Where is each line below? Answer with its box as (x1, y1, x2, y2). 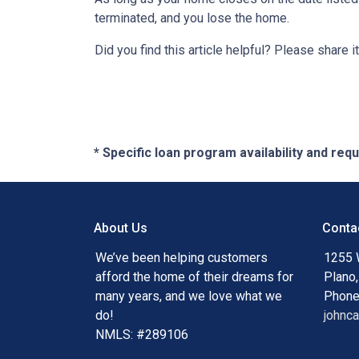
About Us (94, 220, 147, 236)
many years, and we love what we (95, 288, 282, 304)
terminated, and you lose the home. (95, 10, 289, 26)
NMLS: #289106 (95, 327, 188, 342)
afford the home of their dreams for (95, 269, 293, 284)
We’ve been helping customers (95, 250, 268, 265)
